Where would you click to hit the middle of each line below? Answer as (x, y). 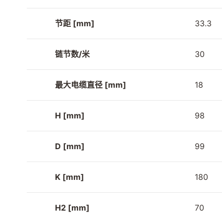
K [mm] (70, 177)
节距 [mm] (75, 24)
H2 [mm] (72, 208)
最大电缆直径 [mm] (91, 85)
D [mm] (70, 146)
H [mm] (70, 116)
